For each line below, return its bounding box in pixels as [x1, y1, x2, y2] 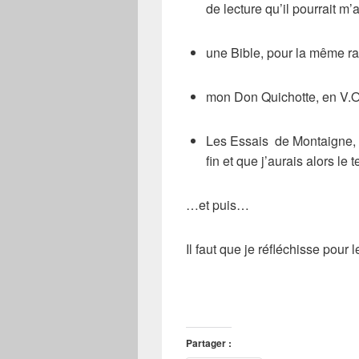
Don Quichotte [234, 87, 316, 106]
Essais [230, 131, 268, 150]
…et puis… [186, 196, 249, 214]
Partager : [186, 336, 232, 350]
